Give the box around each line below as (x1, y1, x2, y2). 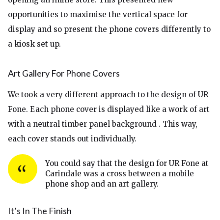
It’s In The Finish (8, 205, 72, 216)
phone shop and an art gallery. (45, 179, 159, 189)
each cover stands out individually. (8, 134, 137, 143)
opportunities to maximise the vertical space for (8, 10, 188, 19)
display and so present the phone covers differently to (8, 25, 211, 34)
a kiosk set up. (8, 39, 61, 49)
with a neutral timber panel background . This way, (8, 119, 197, 129)
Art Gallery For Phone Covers (8, 68, 120, 79)
